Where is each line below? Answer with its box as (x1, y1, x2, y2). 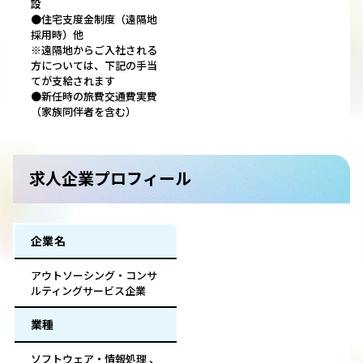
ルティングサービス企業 (31, 283, 146, 299)
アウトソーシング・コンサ (31, 267, 157, 284)
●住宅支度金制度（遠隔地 (31, 11, 157, 28)
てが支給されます (31, 73, 115, 89)
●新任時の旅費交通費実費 (31, 88, 157, 105)
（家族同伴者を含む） (31, 104, 136, 120)
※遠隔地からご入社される (31, 42, 157, 58)
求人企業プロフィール (29, 166, 191, 190)
